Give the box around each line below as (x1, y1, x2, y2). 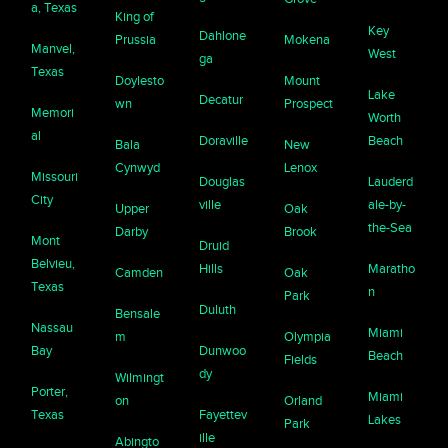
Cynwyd (115, 159, 161, 175)
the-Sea (367, 219, 412, 235)
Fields (283, 351, 317, 367)
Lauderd (367, 173, 413, 189)
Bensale (115, 305, 161, 321)
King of (115, 8, 155, 24)
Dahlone (199, 27, 247, 43)
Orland (283, 392, 322, 408)
